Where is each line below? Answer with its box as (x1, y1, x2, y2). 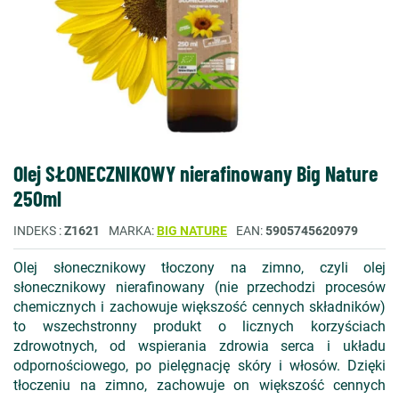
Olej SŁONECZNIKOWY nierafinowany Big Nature (13, 160, 378, 186)
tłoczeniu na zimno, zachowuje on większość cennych (13, 377, 386, 394)
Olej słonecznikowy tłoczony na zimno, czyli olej (13, 259, 386, 276)
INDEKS (13, 224, 59, 238)
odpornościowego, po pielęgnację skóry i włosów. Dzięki (13, 357, 386, 374)
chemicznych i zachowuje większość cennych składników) (13, 298, 386, 315)
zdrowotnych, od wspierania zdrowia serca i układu (13, 338, 386, 354)
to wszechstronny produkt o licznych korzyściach (13, 318, 386, 335)
